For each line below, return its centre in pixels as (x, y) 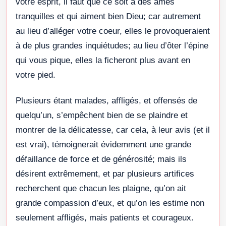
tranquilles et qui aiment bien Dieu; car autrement (108, 16)
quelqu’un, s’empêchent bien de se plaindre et (102, 115)
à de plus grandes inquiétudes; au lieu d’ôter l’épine (112, 45)
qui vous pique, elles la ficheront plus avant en (103, 60)
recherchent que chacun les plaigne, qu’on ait (101, 188)
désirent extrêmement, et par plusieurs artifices (105, 174)
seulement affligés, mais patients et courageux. (105, 217)
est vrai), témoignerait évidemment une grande (103, 144)
